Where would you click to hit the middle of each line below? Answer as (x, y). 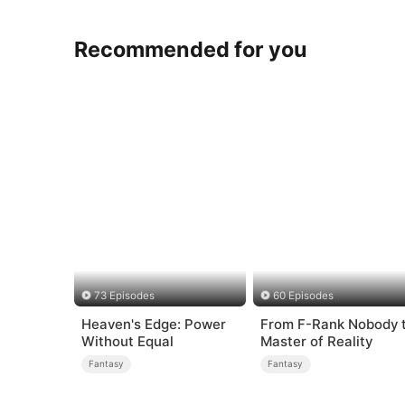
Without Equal (127, 341)
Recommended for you (191, 49)
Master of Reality (316, 341)
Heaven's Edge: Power (153, 324)
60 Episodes (304, 296)
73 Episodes (124, 296)
